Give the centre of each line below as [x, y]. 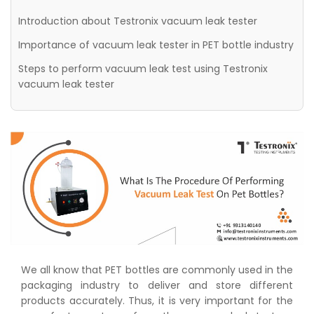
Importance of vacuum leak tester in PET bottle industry [156, 45]
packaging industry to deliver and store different [157, 286]
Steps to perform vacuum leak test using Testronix [143, 69]
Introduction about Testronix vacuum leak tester [138, 21]
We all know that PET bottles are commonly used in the [157, 270]
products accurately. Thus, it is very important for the [157, 301]
